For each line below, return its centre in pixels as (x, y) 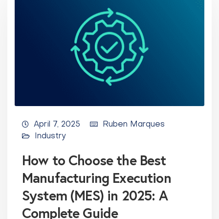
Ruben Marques (134, 124)
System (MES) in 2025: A (95, 195)
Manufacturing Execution (97, 177)
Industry (50, 136)
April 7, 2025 (57, 124)
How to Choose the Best (94, 160)
